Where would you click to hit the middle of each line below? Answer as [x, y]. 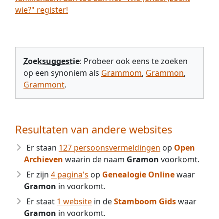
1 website [74, 201]
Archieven [44, 159]
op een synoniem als [62, 73]
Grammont [44, 85]
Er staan [43, 148]
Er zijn [39, 175]
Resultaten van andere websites [94, 129]
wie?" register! [42, 10]
